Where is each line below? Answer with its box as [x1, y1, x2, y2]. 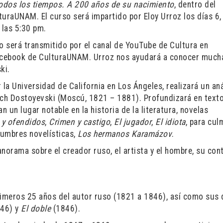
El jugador [114, 117, 152, 127]
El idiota [155, 117, 186, 127]
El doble [21, 204, 51, 214]
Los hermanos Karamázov [78, 129, 172, 139]
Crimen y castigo [49, 117, 111, 127]
